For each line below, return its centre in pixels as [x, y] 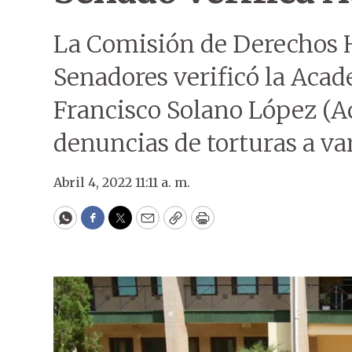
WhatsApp [101, 225]
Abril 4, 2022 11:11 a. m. [122, 182]
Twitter [145, 225]
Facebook [125, 225]
